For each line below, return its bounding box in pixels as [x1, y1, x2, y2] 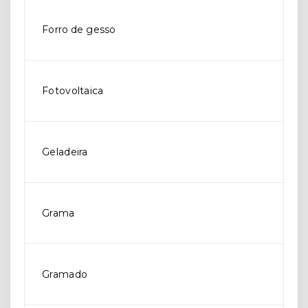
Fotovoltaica [42, 85, 104, 97]
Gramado [42, 268, 88, 280]
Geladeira [42, 146, 88, 158]
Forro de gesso [42, 23, 116, 36]
